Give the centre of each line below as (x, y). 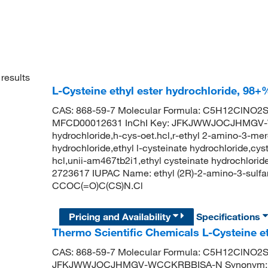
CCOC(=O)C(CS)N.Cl (97, 185)
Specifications (230, 217)
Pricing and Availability (121, 217)
